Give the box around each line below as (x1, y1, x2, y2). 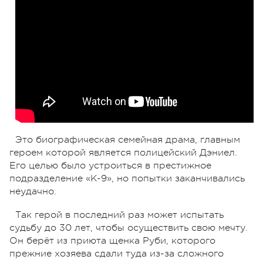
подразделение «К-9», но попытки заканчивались (9, 173, 245, 184)
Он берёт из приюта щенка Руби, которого (9, 235, 215, 246)
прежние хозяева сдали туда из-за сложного (9, 248, 224, 259)
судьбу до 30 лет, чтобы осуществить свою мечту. (9, 222, 248, 233)
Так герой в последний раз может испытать (15, 209, 224, 220)
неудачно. (9, 186, 56, 197)
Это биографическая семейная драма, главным (15, 134, 240, 145)
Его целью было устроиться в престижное (9, 160, 211, 171)
